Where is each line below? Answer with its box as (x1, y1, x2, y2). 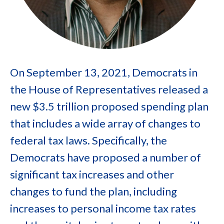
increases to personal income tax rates (10, 201, 196, 215)
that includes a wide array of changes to (10, 116, 200, 130)
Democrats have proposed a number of (10, 150, 201, 164)
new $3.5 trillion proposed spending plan (10, 99, 208, 113)
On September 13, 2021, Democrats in (10, 65, 197, 79)
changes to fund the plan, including (10, 184, 177, 198)
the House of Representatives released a (10, 82, 208, 96)
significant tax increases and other (10, 167, 174, 181)
